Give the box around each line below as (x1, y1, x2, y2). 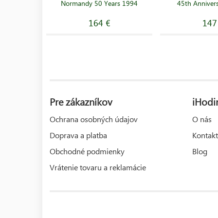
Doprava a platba (50, 129, 107, 140)
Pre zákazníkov (50, 94, 112, 108)
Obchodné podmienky (50, 145, 125, 156)
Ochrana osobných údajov (50, 113, 138, 124)
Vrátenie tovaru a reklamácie (50, 162, 146, 172)
